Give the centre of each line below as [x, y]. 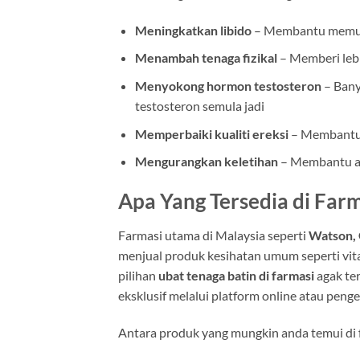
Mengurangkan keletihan [206, 162]
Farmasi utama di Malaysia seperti [213, 235]
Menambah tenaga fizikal [206, 58]
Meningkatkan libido [193, 30]
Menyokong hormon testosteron [228, 86]
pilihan [138, 275]
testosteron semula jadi [199, 106]
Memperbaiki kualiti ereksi [211, 133]
